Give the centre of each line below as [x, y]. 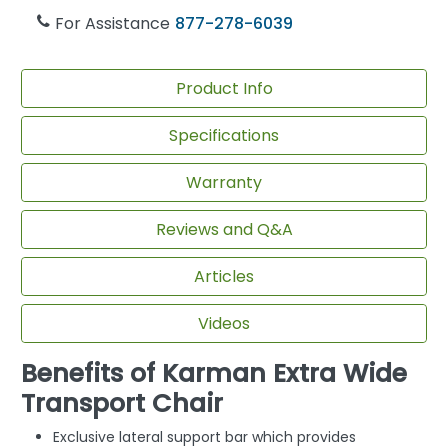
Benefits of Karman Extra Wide [214, 374]
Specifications [224, 135]
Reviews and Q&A [224, 229]
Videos [224, 323]
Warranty [224, 182]
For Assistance [113, 24]
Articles [224, 276]
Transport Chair [122, 404]
